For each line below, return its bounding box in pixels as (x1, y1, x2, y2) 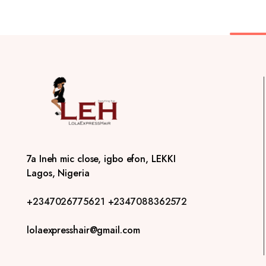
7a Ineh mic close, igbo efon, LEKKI (27, 151, 176, 166)
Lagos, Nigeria (27, 166, 90, 180)
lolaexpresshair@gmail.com (27, 223, 140, 237)
